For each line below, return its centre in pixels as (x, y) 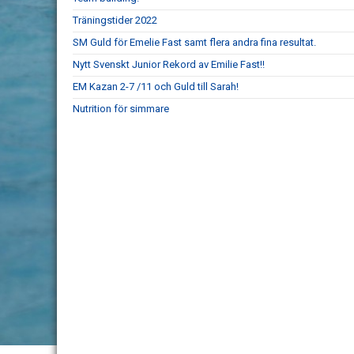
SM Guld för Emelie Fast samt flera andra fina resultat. (194, 42)
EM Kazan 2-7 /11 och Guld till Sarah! (156, 87)
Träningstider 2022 (115, 20)
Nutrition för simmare (121, 109)
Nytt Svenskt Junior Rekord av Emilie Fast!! (169, 64)
